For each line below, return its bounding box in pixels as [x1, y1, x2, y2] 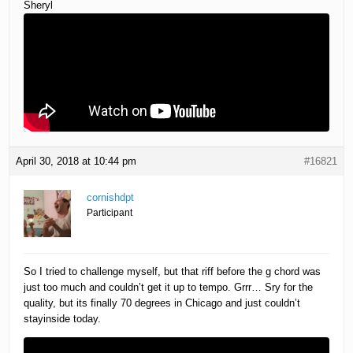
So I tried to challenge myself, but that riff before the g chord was [24, 266, 321, 278]
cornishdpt [87, 191, 135, 204]
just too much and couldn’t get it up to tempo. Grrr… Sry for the [24, 281, 314, 294]
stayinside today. [24, 313, 102, 325]
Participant [87, 207, 133, 219]
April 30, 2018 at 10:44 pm [16, 155, 137, 168]
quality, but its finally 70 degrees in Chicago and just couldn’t [24, 297, 301, 310]
